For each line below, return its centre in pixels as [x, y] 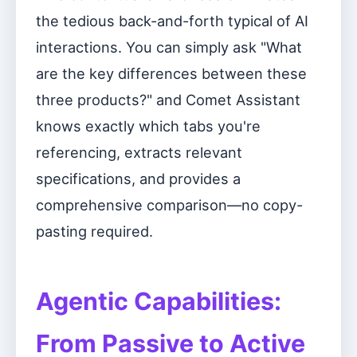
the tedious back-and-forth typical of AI [172, 21]
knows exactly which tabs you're [148, 126]
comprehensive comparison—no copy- [169, 205]
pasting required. [94, 231]
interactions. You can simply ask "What [169, 47]
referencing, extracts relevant [139, 152]
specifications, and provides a [138, 178]
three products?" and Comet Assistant [168, 100]
